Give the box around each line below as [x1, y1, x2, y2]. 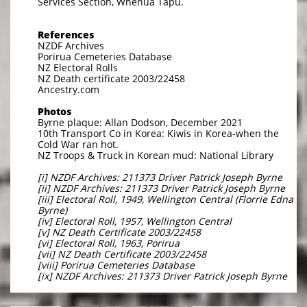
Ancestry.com [38, 83, 99, 96]
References [38, 28, 94, 41]
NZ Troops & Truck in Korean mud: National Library [38, 149, 273, 162]
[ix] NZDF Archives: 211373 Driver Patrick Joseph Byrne [38, 269, 287, 282]
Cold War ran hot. [38, 138, 119, 151]
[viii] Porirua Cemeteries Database [38, 258, 195, 271]
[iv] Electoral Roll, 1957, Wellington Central [38, 214, 232, 228]
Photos [38, 105, 71, 118]
